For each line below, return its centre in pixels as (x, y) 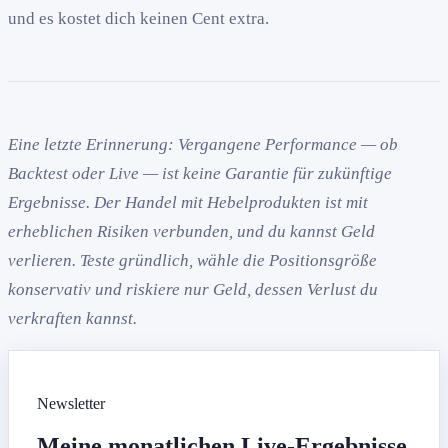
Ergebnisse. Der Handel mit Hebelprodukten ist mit (188, 203)
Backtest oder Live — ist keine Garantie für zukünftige (200, 174)
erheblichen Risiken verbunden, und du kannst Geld (191, 232)
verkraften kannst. (72, 319)
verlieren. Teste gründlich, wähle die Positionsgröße (192, 261)
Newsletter (71, 404)
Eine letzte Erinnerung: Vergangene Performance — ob (203, 145)
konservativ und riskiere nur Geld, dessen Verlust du (193, 290)
